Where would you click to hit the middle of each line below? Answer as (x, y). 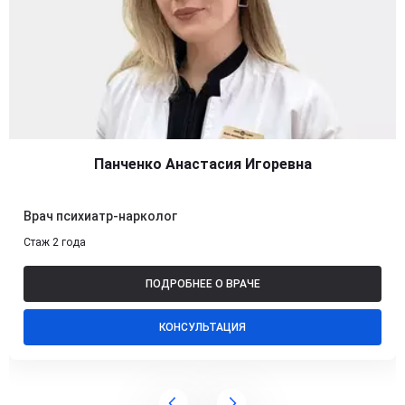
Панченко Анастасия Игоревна (202, 165)
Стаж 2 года (55, 243)
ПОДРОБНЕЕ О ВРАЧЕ (202, 284)
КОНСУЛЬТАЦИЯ (202, 328)
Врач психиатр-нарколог (100, 217)
